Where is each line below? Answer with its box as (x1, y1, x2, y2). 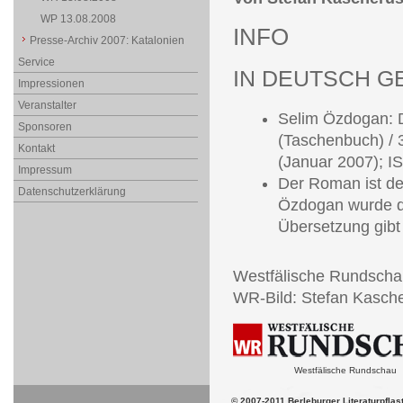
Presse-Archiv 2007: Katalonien (29, 34, 184, 47)
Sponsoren (17, 121, 72, 133)
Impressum (17, 164, 72, 176)
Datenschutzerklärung (17, 185, 126, 198)
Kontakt (17, 142, 55, 155)
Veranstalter (17, 99, 76, 112)
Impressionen (17, 77, 85, 90)
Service (17, 56, 55, 68)
